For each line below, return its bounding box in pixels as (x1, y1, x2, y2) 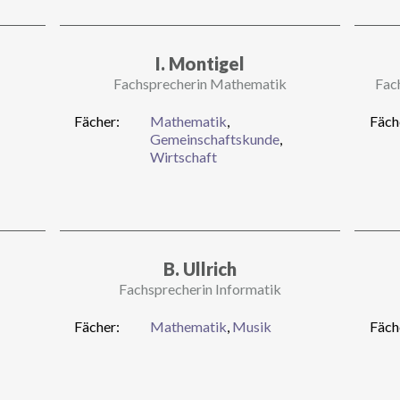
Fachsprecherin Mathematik (112, 74, 287, 92)
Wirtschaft (149, 147, 217, 165)
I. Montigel (154, 52, 245, 74)
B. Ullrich (162, 257, 237, 279)
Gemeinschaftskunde (149, 129, 279, 147)
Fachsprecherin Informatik (118, 279, 281, 297)
